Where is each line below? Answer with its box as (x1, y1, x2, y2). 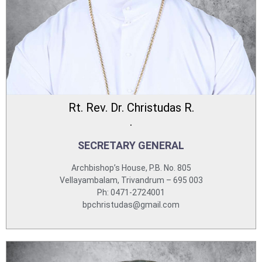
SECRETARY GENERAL (78, 139, 184, 151)
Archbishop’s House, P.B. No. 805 (71, 163, 191, 173)
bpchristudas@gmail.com (82, 200, 180, 209)
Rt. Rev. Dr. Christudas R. (68, 101, 194, 115)
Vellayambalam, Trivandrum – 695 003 (59, 175, 203, 185)
